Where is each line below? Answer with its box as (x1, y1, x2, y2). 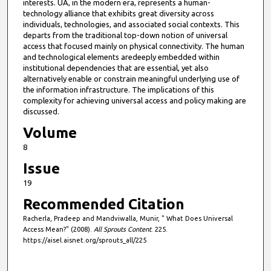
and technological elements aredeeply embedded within (22, 53, 220, 62)
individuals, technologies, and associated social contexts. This (22, 20, 240, 29)
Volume (22, 125, 77, 142)
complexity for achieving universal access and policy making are (22, 96, 246, 105)
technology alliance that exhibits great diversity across (22, 9, 214, 18)
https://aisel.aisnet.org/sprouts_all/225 (22, 237, 146, 244)
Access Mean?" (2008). (22, 226, 94, 233)
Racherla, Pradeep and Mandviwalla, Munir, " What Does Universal (22, 215, 233, 223)
